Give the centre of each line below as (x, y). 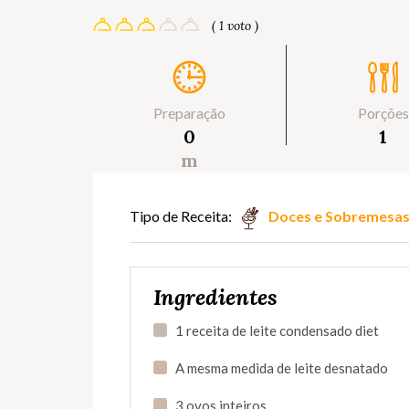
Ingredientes (215, 298)
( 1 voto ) (235, 26)
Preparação (190, 113)
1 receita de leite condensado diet (277, 331)
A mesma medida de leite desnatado (282, 368)
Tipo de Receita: (181, 216)
